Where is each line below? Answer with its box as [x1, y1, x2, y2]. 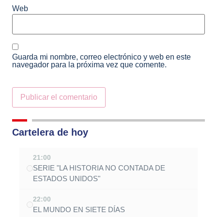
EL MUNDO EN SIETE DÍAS [33, 205, 125, 214]
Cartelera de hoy [12, 127, 88, 138]
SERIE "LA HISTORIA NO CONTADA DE [33, 163, 165, 172]
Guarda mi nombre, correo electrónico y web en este [12, 52, 191, 61]
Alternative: [12, 116, 51, 125]
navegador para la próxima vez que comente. [12, 60, 167, 69]
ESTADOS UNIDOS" [33, 174, 100, 183]
